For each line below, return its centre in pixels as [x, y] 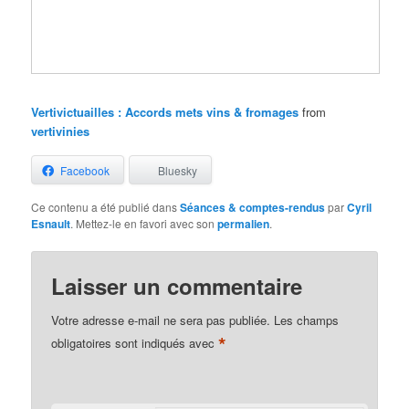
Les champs [307, 320]
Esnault [51, 224]
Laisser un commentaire [177, 285]
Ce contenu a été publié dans [106, 207]
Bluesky [178, 171]
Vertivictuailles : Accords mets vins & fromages [165, 112]
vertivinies [61, 131]
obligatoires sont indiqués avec [135, 343]
